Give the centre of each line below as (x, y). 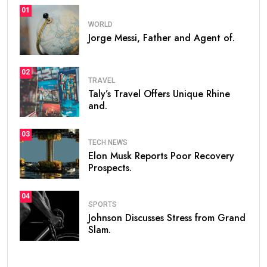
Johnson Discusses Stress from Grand (167, 218)
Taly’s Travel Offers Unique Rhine (159, 94)
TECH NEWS (108, 143)
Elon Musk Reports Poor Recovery (161, 156)
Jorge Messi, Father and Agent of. (162, 38)
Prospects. (110, 168)
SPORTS (103, 205)
